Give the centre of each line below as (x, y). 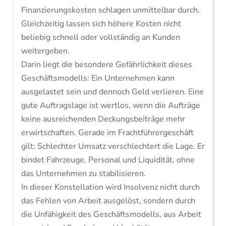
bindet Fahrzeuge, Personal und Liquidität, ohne (108, 160)
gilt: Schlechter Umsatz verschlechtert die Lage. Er (113, 146)
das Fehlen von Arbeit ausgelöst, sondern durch (108, 201)
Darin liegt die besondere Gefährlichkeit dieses (106, 65)
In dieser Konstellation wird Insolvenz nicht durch (110, 187)
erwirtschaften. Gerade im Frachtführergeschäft (107, 133)
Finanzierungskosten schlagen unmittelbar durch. (110, 10)
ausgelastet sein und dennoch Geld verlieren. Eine (112, 92)
